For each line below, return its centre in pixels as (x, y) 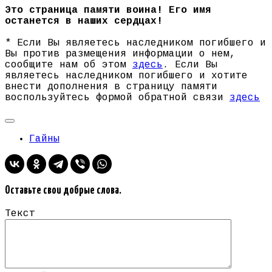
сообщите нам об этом (69, 65)
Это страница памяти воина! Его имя (108, 11)
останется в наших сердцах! (84, 22)
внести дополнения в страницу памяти (111, 87)
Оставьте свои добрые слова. (63, 191)
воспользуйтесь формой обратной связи (117, 98)
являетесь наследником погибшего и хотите (126, 76)
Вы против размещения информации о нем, (120, 54)
